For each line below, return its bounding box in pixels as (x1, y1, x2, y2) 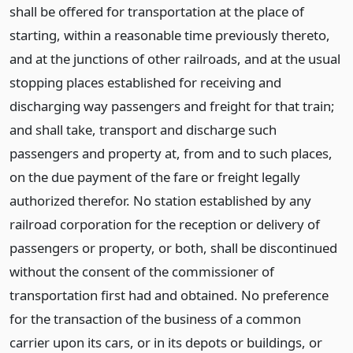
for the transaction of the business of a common (9, 310, 301, 328)
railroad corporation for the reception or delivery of (9, 215, 320, 233)
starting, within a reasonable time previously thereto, (9, 26, 330, 44)
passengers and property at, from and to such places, (9, 144, 333, 162)
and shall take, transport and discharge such (9, 121, 277, 139)
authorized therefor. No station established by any (9, 191, 311, 210)
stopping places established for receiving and (9, 73, 281, 91)
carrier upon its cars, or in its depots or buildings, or (9, 333, 322, 351)
